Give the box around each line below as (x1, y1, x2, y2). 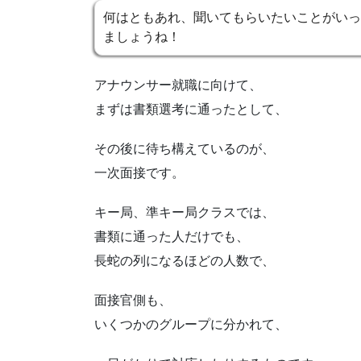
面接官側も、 (94, 293, 172, 308)
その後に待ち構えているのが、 (94, 141, 275, 156)
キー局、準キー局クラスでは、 (94, 205, 275, 219)
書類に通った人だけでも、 (94, 229, 249, 243)
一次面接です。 (94, 165, 185, 180)
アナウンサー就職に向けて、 (94, 77, 262, 92)
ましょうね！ (103, 29, 180, 44)
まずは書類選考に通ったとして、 (94, 102, 288, 116)
